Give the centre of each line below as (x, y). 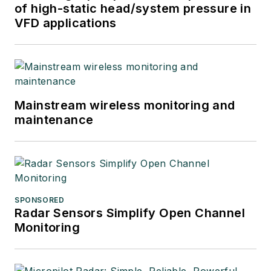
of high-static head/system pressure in (133, 9)
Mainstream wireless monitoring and (125, 106)
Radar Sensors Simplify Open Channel (130, 213)
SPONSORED (40, 200)
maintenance (54, 120)
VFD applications (66, 23)
